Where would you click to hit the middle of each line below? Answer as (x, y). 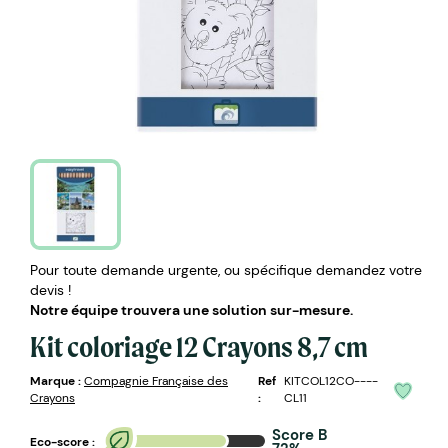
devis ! (50, 289)
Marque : (55, 380)
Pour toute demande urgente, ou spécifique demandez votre (226, 269)
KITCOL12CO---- (331, 380)
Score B (299, 434)
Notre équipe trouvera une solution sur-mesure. (191, 309)
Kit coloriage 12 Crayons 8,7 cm (199, 346)
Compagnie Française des (156, 380)
